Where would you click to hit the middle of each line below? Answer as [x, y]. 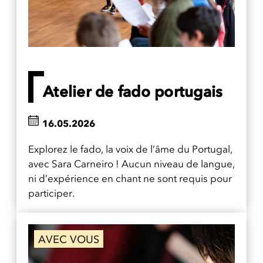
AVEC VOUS [69, 240]
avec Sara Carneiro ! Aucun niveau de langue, [131, 164]
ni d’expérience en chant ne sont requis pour [130, 179]
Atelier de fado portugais [133, 92]
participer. [51, 193]
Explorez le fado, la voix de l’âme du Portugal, [130, 149]
